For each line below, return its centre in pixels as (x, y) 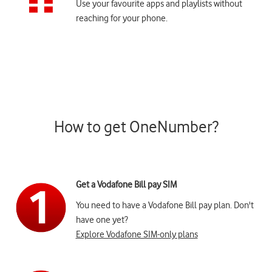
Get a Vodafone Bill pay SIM (126, 185)
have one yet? (102, 220)
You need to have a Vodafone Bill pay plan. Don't (165, 206)
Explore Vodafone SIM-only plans (137, 235)
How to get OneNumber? (136, 127)
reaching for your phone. (121, 19)
